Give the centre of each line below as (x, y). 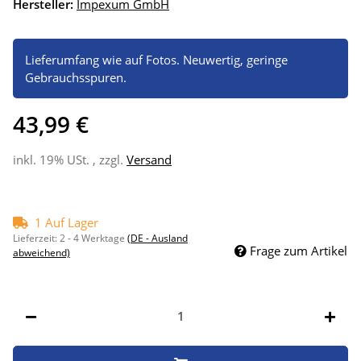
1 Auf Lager (66, 222)
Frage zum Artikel (299, 250)
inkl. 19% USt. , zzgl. (70, 159)
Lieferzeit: (36, 238)
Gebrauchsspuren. (76, 77)
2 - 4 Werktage (93, 238)
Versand (149, 159)
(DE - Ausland (158, 238)
